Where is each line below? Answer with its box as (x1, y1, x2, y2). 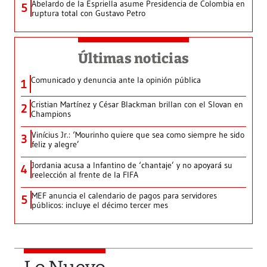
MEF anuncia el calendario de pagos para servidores (32, 190, 217, 201)
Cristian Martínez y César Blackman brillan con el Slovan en (31, 99, 243, 110)
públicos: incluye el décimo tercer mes (32, 200, 168, 211)
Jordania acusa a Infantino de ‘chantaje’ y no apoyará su (32, 160, 232, 171)
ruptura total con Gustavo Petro (32, 8, 145, 19)
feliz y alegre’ (32, 139, 79, 150)
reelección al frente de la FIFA (32, 169, 138, 181)
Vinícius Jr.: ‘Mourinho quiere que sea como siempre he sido (32, 129, 244, 141)
